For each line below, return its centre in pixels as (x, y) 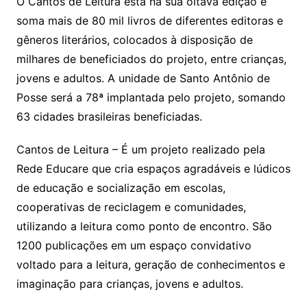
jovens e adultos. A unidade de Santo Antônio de (143, 78)
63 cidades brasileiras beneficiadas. (109, 116)
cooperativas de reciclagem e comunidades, (131, 207)
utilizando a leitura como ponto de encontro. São (144, 226)
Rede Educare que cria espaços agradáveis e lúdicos (153, 168)
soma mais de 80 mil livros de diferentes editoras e (149, 20)
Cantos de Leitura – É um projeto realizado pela (140, 149)
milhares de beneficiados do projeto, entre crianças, (151, 59)
